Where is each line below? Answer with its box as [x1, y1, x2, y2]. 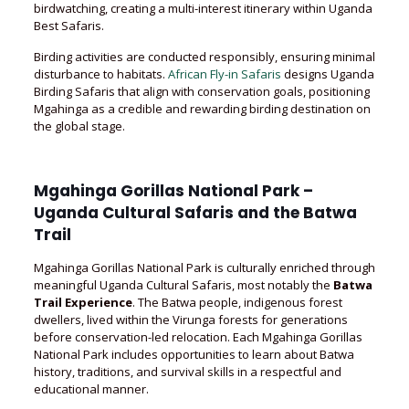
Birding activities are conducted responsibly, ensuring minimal [33, 48, 375, 65]
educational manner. [33, 381, 149, 397]
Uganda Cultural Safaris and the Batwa [33, 202, 357, 224]
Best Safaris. [33, 17, 104, 34]
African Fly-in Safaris [167, 66, 281, 82]
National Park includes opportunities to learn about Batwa [33, 346, 354, 362]
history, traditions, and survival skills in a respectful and [33, 363, 341, 380]
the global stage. [33, 118, 125, 134]
